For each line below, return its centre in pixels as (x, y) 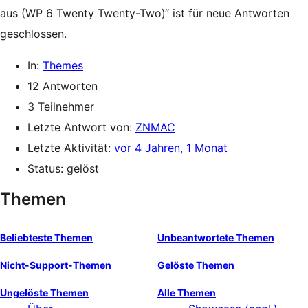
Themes (63, 65)
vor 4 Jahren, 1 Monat (171, 148)
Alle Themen (187, 293)
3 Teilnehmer (61, 107)
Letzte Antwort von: (81, 127)
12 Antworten (63, 86)
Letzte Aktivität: (71, 148)
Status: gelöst (63, 168)
